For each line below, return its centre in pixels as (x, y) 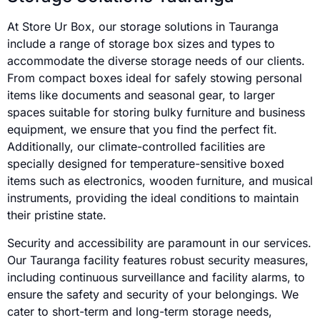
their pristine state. (57, 215)
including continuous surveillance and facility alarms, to (156, 277)
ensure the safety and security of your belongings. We (153, 294)
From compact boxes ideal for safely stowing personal (155, 78)
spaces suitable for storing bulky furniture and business (156, 112)
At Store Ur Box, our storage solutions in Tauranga (143, 27)
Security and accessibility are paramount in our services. (159, 242)
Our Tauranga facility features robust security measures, (158, 260)
